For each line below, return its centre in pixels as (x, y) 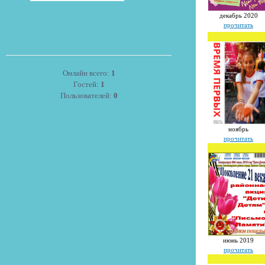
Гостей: (87, 84)
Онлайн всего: (87, 73)
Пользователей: (87, 96)
